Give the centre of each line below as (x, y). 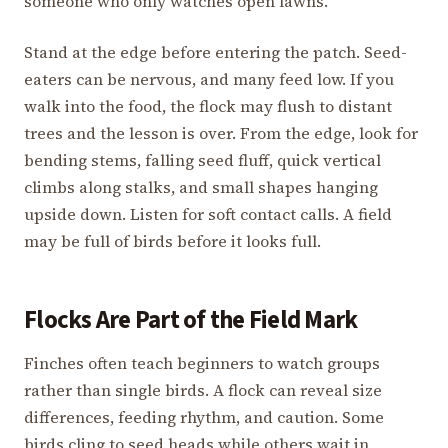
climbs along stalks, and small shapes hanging (201, 186)
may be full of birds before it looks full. (172, 240)
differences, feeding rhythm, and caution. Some (204, 416)
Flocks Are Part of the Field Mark (191, 320)
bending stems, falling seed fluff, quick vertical (202, 159)
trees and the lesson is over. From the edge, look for (221, 132)
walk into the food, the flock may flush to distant (208, 105)
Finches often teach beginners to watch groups (202, 362)
